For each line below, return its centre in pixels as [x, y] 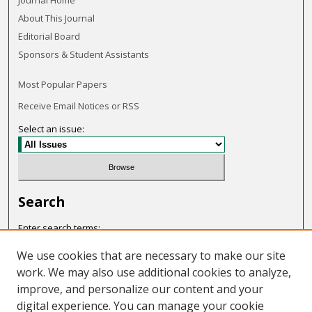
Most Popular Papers [63, 85]
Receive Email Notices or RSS [79, 106]
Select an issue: [52, 129]
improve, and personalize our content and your [140, 289]
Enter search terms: [60, 227]
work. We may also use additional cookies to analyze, [154, 272]
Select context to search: [70, 299]
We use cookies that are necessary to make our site [151, 256]
